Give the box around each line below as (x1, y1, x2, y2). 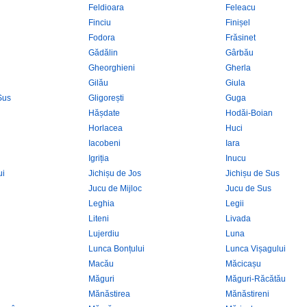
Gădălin (88, 48, 118, 58)
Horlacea (88, 123, 123, 133)
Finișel (225, 18, 250, 27)
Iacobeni (88, 138, 121, 148)
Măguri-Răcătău (225, 274, 286, 284)
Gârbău (225, 48, 254, 58)
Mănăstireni (225, 289, 269, 299)
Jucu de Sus (225, 184, 271, 193)
